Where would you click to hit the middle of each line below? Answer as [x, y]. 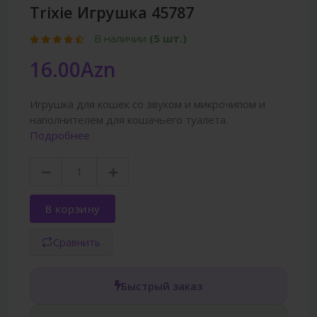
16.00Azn [73, 69]
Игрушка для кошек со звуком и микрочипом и [148, 104]
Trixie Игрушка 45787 [112, 12]
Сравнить [77, 242]
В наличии [122, 38]
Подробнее [60, 135]
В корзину [73, 208]
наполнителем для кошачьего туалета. [129, 119]
